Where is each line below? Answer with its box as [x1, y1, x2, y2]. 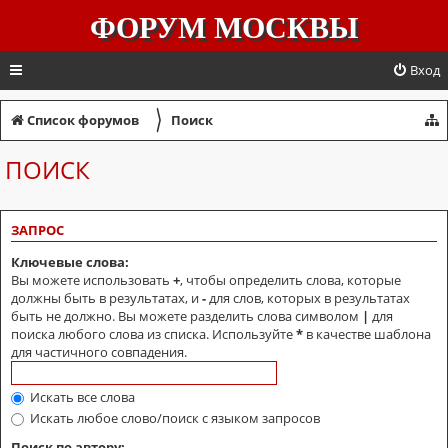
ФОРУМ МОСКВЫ [90, 8, 358, 47]
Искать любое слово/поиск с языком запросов [27, 408, 320, 427]
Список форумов [27, 111, 139, 129]
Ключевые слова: [11, 252, 129, 271]
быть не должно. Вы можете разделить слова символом [11, 306, 362, 325]
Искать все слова [27, 387, 135, 406]
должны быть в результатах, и [11, 288, 202, 307]
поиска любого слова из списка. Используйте [11, 324, 296, 343]
